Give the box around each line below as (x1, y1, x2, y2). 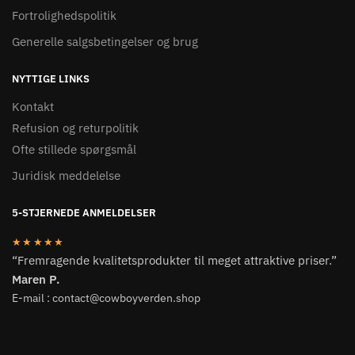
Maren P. (12, 271, 59, 287)
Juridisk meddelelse (12, 167, 120, 183)
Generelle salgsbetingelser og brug (12, 33, 198, 49)
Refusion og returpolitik (12, 120, 139, 136)
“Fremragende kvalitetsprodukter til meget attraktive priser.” (12, 252, 337, 268)
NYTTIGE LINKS (12, 71, 90, 86)
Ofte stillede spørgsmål (12, 141, 136, 157)
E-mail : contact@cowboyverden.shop (12, 290, 200, 305)
